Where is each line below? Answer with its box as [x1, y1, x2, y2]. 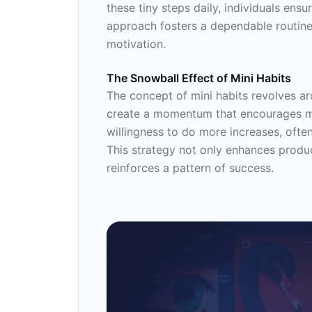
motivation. [107, 37, 166, 51]
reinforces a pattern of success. [107, 161, 274, 175]
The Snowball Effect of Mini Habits [107, 71, 291, 85]
